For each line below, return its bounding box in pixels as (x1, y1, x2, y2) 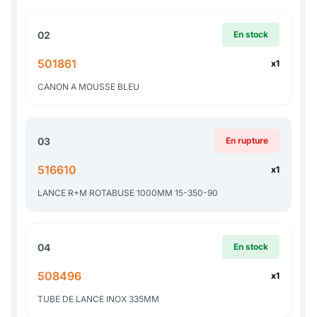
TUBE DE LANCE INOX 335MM (38, 294, 159, 305)
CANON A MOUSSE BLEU (38, 81, 139, 93)
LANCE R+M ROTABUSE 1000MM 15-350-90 (38, 188, 218, 199)
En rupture (226, 135, 268, 146)
